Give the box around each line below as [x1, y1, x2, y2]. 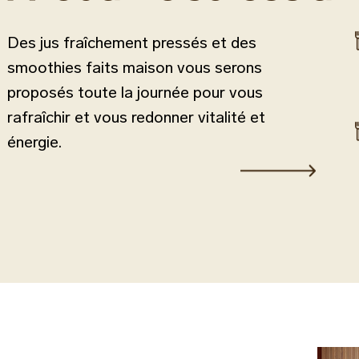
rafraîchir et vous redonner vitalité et [7, 107, 265, 127]
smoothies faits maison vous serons [7, 58, 262, 77]
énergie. [7, 132, 62, 151]
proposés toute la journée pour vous [7, 83, 263, 102]
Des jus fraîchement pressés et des [7, 33, 256, 52]
